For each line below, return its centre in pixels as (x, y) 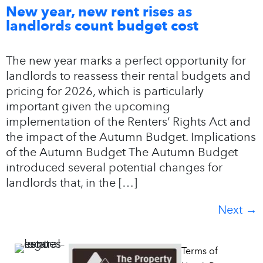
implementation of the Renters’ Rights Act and (128, 121)
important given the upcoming (88, 106)
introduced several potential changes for (114, 167)
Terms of (200, 251)
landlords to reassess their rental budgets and (128, 75)
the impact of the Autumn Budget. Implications (131, 136)
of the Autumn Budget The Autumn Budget (122, 152)
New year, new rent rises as (99, 11)
